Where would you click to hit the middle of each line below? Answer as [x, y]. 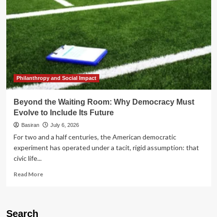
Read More [28, 174]
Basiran [30, 125]
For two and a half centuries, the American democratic [95, 137]
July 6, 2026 [64, 125]
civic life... [27, 158]
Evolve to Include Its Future [63, 112]
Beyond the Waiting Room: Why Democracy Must [104, 102]
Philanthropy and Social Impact [56, 78]
